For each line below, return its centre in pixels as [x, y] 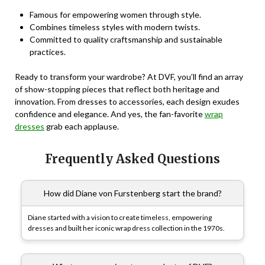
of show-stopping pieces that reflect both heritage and [117, 89]
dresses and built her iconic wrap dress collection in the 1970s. [126, 228]
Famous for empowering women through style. [115, 15]
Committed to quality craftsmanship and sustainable [126, 40]
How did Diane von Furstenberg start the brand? [132, 193]
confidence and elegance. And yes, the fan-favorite [110, 114]
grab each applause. [82, 127]
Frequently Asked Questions [132, 159]
